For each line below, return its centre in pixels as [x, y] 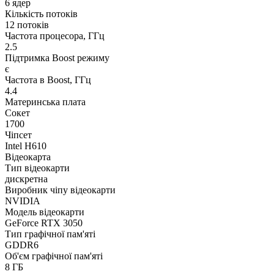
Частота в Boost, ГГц [48, 80]
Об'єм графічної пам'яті [54, 256]
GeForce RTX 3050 [44, 223]
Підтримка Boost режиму [57, 57]
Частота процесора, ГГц [55, 35]
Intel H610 [26, 146]
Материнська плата [45, 102]
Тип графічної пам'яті [50, 234]
